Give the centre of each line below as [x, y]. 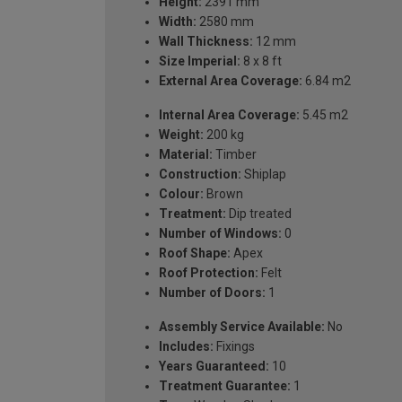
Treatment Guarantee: [225, 385]
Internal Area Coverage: [229, 114]
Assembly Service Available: [242, 326]
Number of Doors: [212, 292]
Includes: [186, 346]
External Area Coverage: [231, 80]
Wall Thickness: [206, 41]
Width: [178, 21]
